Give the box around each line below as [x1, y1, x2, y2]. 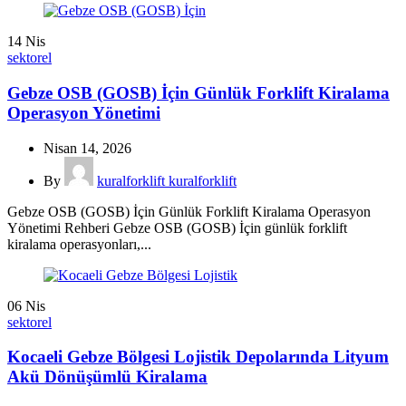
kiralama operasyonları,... [7, 236, 151, 252]
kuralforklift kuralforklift [97, 172, 237, 188]
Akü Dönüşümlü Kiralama [7, 367, 208, 387]
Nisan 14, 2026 [43, 140, 131, 156]
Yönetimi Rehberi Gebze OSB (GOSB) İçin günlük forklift [7, 219, 347, 236]
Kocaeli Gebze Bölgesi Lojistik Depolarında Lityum [7, 347, 389, 367]
